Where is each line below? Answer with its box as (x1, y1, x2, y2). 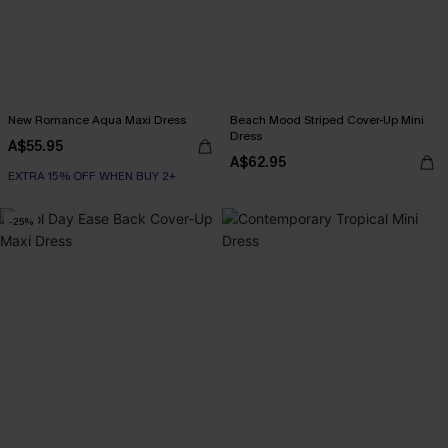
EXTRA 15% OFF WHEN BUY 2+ (8, 168, 176, 184)
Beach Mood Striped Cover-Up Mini (230, 112, 424, 128)
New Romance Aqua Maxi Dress (8, 112, 186, 128)
